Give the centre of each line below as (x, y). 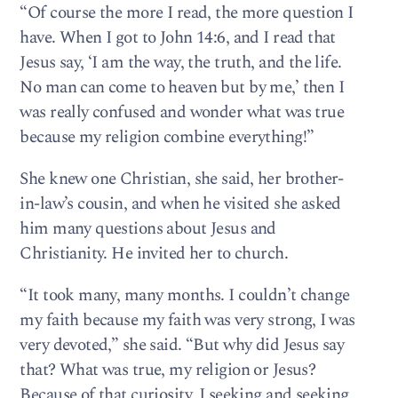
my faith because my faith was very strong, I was (187, 321)
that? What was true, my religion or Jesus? (168, 370)
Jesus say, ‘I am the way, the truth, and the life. (181, 63)
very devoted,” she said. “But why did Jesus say (182, 346)
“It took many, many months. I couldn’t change (185, 296)
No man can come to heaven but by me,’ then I (182, 88)
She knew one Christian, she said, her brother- (182, 179)
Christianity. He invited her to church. (154, 254)
